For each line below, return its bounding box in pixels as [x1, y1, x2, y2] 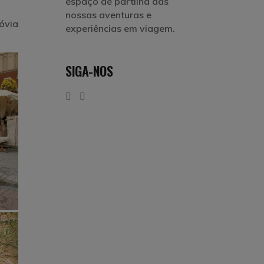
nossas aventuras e [65, 9, 151, 21]
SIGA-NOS [65, 61, 113, 80]
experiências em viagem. [65, 22, 175, 34]
